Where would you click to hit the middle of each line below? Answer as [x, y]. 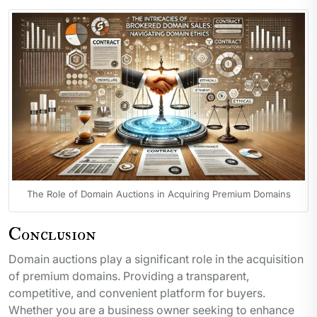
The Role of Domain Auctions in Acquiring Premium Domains [158, 194]
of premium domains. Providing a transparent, [129, 276]
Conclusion [52, 234]
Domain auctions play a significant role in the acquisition [156, 259]
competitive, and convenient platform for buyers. [137, 293]
